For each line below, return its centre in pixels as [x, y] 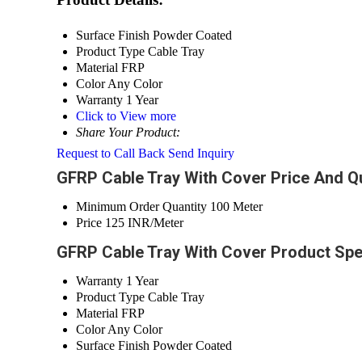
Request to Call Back [111, 154]
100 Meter [236, 207]
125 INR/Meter [144, 223]
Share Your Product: [128, 133]
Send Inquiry [201, 154]
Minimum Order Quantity [141, 207]
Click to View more [126, 116]
